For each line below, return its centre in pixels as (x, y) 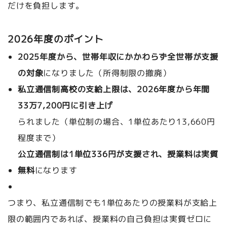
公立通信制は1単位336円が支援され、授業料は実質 (118, 154)
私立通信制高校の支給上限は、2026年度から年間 (114, 89)
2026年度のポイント (55, 39)
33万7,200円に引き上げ (66, 106)
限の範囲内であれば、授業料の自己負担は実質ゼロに (110, 219)
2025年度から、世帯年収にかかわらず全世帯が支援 (118, 57)
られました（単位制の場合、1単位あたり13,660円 (116, 122)
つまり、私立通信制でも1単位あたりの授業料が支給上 (113, 203)
